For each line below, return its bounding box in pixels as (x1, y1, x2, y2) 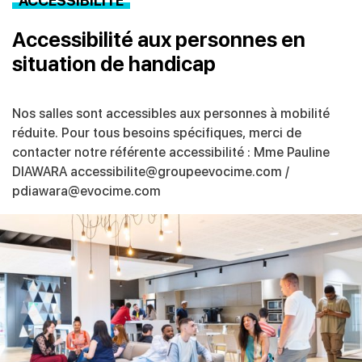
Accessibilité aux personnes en (12, 27, 305, 53)
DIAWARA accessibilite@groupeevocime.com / (12, 164, 289, 180)
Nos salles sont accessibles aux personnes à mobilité (12, 106, 330, 122)
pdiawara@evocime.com (12, 183, 161, 200)
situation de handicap (12, 52, 216, 77)
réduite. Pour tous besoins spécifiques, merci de (12, 125, 301, 141)
